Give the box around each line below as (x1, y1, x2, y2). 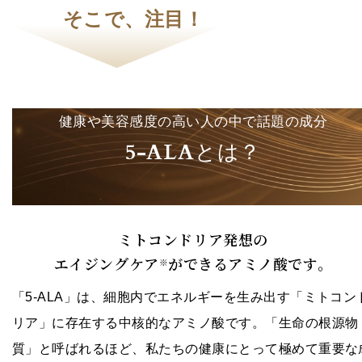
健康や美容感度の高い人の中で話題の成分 (58, 114, 328, 130)
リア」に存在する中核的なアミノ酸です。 (12, 316, 266, 330)
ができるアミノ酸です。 (168, 255, 333, 276)
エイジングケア (53, 255, 159, 276)
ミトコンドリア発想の (118, 231, 268, 252)
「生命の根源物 (265, 316, 359, 330)
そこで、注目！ (62, 9, 204, 31)
